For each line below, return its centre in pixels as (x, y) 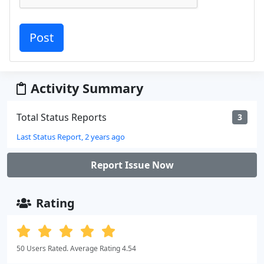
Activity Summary (87, 88)
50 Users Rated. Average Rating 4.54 (76, 248)
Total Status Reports (62, 117)
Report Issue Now (132, 165)
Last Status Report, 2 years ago (71, 136)
